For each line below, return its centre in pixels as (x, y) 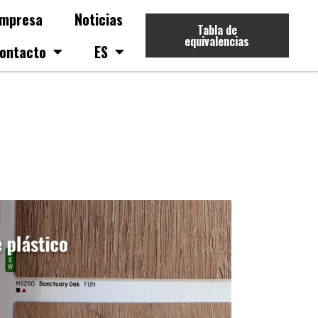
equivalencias (217, 41)
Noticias (98, 19)
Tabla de (217, 30)
